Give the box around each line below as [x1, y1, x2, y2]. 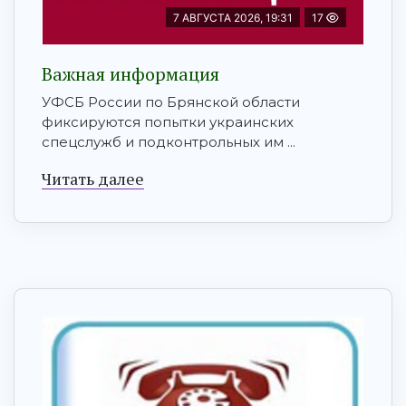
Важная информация [42, 62, 219, 87]
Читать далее [42, 168, 144, 190]
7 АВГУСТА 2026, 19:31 [173, 11, 293, 25]
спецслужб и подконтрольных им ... [42, 133, 295, 151]
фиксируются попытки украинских [42, 113, 294, 131]
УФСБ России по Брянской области [42, 93, 300, 111]
